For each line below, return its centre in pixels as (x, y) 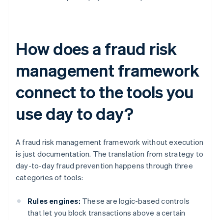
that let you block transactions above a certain (107, 213)
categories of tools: (49, 178)
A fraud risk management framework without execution (110, 142)
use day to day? (75, 113)
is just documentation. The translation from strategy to (110, 154)
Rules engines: (54, 201)
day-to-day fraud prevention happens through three (104, 166)
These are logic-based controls (135, 201)
